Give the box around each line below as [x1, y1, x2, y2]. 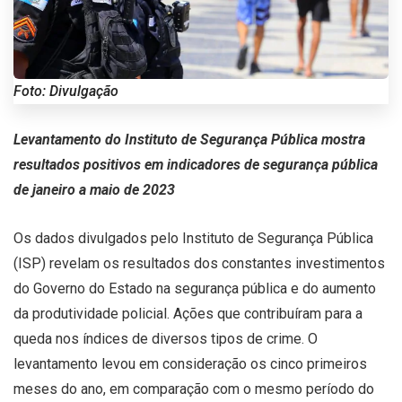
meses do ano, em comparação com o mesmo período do [13, 380, 374, 398]
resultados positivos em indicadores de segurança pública [13, 155, 378, 173]
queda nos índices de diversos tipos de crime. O [13, 329, 318, 347]
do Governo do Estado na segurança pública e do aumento [13, 279, 376, 297]
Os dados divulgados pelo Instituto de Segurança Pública [13, 229, 373, 247]
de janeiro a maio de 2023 [13, 180, 175, 198]
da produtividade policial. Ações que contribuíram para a [13, 304, 363, 322]
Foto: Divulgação [13, 82, 118, 100]
